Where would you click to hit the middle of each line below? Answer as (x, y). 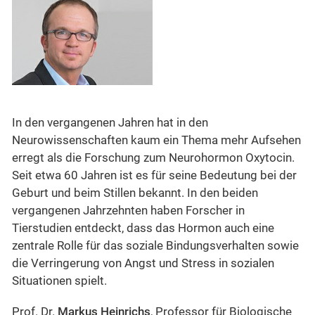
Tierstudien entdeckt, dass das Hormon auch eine (143, 229)
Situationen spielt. (59, 281)
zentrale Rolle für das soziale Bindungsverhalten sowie (155, 246)
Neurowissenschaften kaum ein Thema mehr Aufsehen (156, 141)
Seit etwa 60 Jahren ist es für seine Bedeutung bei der (154, 176)
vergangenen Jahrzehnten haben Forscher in (128, 211)
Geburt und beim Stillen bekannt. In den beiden (135, 193)
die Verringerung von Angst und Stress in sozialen (143, 264)
